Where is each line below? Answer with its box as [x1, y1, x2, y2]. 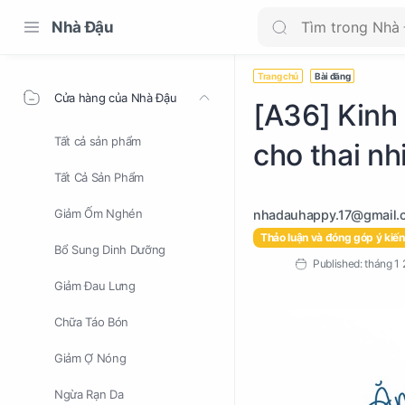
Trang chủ [258, 71, 298, 81]
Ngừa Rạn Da [54, 387, 124, 401]
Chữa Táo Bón [54, 315, 128, 329]
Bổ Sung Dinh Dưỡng [54, 242, 165, 257]
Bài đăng [314, 71, 351, 81]
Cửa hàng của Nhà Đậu [54, 90, 177, 105]
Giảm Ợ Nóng [54, 351, 127, 365]
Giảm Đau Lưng [54, 278, 136, 293]
